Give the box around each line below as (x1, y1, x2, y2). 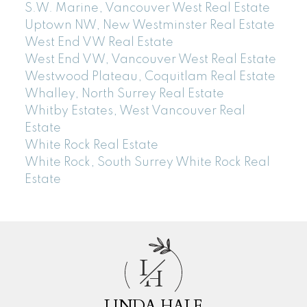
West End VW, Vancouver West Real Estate (24, 53, 276, 66)
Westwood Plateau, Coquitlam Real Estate (24, 70, 275, 83)
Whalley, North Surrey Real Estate (24, 87, 224, 100)
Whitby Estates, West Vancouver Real (24, 104, 245, 117)
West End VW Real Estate (24, 36, 173, 49)
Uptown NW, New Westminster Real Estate (24, 19, 275, 32)
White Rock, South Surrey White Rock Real (24, 156, 270, 169)
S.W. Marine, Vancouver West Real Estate (24, 1, 270, 14)
